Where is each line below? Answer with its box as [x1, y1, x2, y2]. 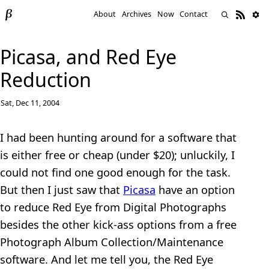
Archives [122, 9, 152, 20]
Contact [180, 9, 208, 20]
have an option [156, 182, 235, 198]
